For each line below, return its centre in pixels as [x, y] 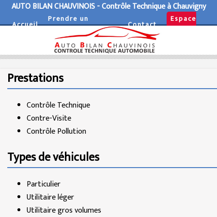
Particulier [44, 184]
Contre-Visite [49, 118]
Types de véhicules [53, 157]
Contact [142, 24]
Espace [183, 19]
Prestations [35, 78]
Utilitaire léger [50, 197]
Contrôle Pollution [56, 131]
